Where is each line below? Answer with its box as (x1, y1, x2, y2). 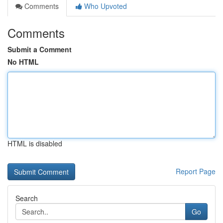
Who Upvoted (82, 1, 127, 11)
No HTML (7, 57, 39, 67)
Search (15, 193, 38, 203)
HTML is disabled (7, 138, 62, 148)
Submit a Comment (7, 44, 72, 54)
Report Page (176, 166, 216, 176)
